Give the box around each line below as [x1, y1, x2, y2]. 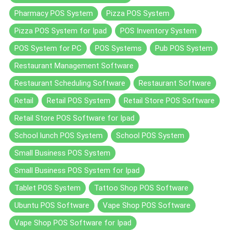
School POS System [116, 130, 184, 140]
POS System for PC [14, 43, 82, 53]
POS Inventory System [120, 26, 197, 35]
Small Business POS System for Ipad [14, 165, 140, 175]
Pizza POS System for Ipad [14, 26, 107, 35]
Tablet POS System [14, 183, 81, 193]
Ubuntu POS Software [14, 200, 89, 210]
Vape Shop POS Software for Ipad [14, 218, 131, 227]
